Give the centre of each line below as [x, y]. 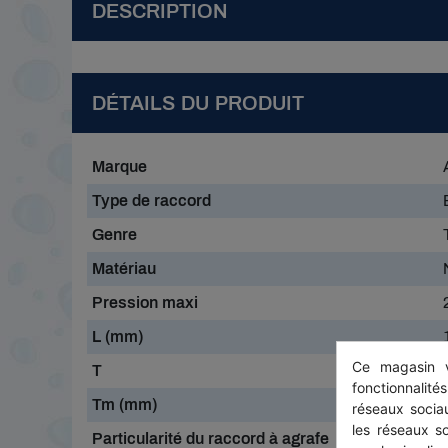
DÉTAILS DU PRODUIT [198, 103]
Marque [119, 166]
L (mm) [117, 336]
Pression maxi [145, 302]
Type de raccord [151, 200]
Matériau [124, 268]
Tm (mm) [124, 404]
